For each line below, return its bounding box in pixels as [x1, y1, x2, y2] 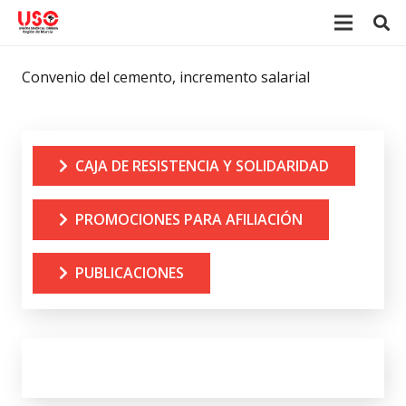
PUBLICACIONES [74, 262, 184, 283]
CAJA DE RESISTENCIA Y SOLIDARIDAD [74, 155, 329, 176]
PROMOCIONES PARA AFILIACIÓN [74, 208, 303, 229]
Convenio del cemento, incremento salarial [22, 67, 310, 87]
